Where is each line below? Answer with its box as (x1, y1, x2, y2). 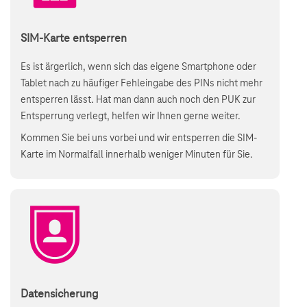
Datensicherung (21, 288, 98, 300)
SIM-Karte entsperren (21, 32, 127, 45)
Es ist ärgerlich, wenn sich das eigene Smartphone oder (21, 62, 256, 73)
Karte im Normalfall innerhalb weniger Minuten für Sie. (21, 149, 253, 160)
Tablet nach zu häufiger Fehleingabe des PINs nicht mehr (21, 78, 262, 89)
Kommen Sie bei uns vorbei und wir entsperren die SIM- (21, 133, 257, 144)
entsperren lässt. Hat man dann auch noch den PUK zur (21, 95, 256, 106)
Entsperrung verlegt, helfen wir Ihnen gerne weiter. (21, 111, 241, 122)
